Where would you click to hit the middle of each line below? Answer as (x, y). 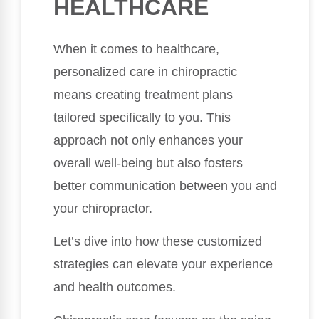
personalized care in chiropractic (145, 72)
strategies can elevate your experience (163, 265)
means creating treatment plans (143, 95)
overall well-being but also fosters (148, 163)
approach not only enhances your (148, 141)
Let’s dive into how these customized (158, 242)
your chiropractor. (103, 209)
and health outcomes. (115, 287)
